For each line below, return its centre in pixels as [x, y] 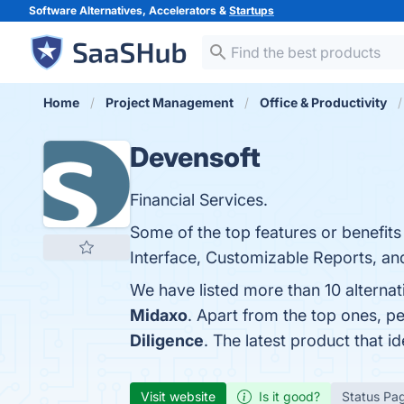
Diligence [167, 340]
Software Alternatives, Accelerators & [129, 10]
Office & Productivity [323, 102]
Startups [252, 10]
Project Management [170, 102]
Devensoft [195, 157]
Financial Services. [199, 200]
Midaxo [159, 315]
